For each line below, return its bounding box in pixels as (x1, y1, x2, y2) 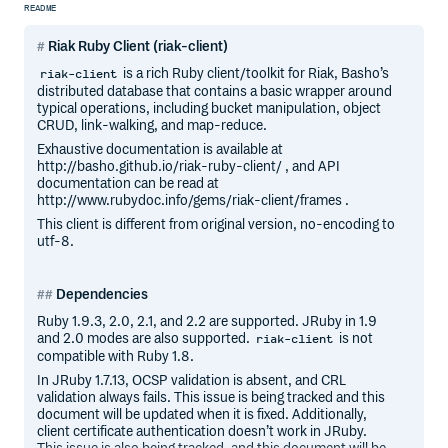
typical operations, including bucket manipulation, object (37, 99, 382, 117)
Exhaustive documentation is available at (37, 141, 284, 159)
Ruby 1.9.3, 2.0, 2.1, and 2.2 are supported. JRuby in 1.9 (37, 313, 378, 331)
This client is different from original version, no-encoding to (37, 216, 396, 234)
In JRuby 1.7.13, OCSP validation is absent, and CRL (37, 371, 347, 389)
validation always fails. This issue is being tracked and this (37, 388, 386, 406)
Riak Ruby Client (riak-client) (48, 37, 229, 55)
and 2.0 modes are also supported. (37, 330, 254, 348)
